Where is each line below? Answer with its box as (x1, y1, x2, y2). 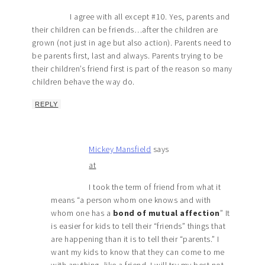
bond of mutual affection (112, 208, 220, 219)
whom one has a (51, 208, 113, 219)
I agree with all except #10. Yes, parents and (70, 11, 230, 22)
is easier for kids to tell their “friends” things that (51, 221, 226, 232)
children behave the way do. (32, 76, 135, 88)
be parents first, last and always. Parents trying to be (32, 50, 223, 62)
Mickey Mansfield (89, 144, 151, 155)
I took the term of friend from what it (89, 182, 221, 193)
